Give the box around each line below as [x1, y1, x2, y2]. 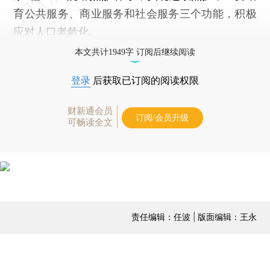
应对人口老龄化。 [13, 25, 101, 38]
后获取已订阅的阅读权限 [90, 75, 199, 86]
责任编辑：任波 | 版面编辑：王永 [131, 211, 257, 222]
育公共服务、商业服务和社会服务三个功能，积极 [13, 7, 257, 20]
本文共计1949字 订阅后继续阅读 [75, 47, 195, 57]
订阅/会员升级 [136, 113, 189, 122]
